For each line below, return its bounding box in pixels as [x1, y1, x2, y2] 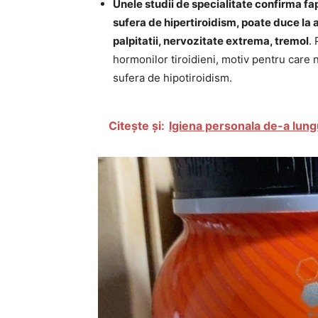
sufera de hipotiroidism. [113, 71, 232, 84]
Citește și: [109, 119, 165, 133]
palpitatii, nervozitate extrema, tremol [113, 34, 309, 48]
